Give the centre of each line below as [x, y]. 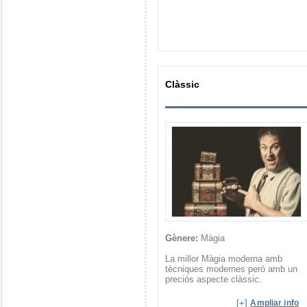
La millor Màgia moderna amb [224, 259]
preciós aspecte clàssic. [213, 279]
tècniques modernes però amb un [231, 269]
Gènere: [182, 238]
